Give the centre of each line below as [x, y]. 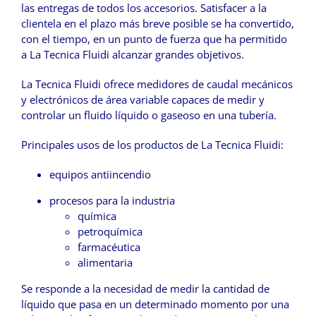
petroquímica [110, 232]
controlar [43, 115]
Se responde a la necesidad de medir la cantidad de [145, 289]
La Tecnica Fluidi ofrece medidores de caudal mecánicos [157, 84]
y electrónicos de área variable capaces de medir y [143, 100]
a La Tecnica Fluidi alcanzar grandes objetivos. [133, 55]
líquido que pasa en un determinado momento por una [155, 304]
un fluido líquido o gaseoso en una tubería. [171, 115]
